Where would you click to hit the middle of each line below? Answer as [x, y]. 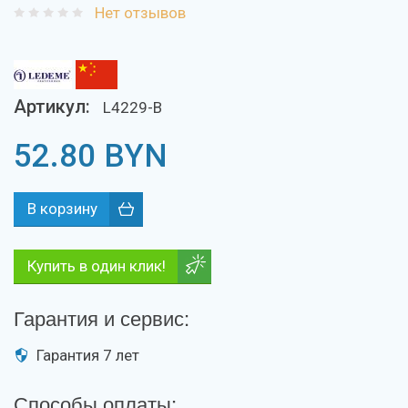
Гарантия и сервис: [102, 317]
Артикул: [54, 107]
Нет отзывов [140, 13]
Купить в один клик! [97, 266]
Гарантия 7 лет [88, 355]
